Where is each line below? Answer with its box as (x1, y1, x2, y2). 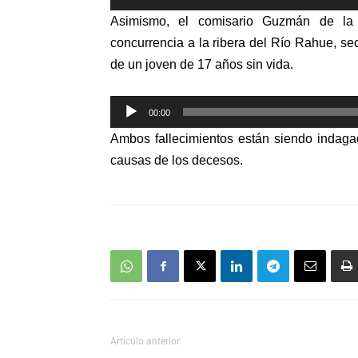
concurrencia (110, 36, 188, 50)
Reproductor (109, 97, 181, 113)
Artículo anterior (110, 336, 180, 347)
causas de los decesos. (110, 153, 243, 167)
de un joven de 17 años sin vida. (110, 58, 293, 71)
